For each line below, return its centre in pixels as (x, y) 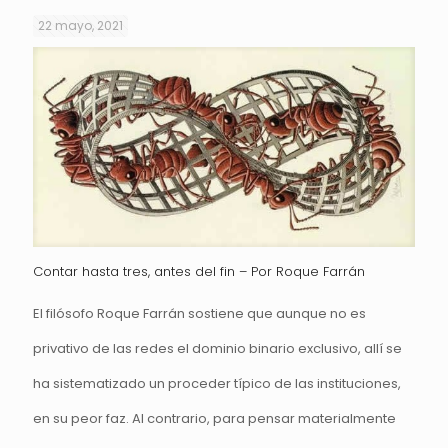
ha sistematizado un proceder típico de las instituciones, (217, 383)
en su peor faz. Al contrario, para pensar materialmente (214, 418)
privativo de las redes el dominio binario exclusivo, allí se (217, 348)
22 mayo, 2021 (80, 25)
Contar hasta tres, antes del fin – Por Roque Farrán (199, 271)
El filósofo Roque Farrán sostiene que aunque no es (199, 313)
